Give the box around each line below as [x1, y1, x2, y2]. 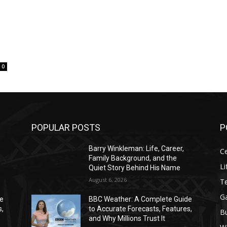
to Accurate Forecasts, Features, [89, 204, 193, 213]
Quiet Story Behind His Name [89, 163, 181, 172]
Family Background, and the [89, 154, 177, 162]
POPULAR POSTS [31, 122, 100, 133]
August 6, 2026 [89, 175, 127, 183]
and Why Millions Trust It [89, 214, 166, 222]
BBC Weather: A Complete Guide [89, 195, 193, 203]
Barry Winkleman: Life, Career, [89, 144, 184, 153]
